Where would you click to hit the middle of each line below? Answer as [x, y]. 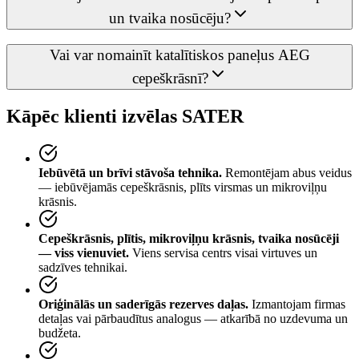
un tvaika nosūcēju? [170, 18]
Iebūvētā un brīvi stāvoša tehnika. [130, 173]
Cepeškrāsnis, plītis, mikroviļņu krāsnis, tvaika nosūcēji [189, 239]
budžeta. [60, 333]
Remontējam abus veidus [288, 173]
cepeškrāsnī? [170, 79]
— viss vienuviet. [84, 253]
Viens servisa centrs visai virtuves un [225, 253]
